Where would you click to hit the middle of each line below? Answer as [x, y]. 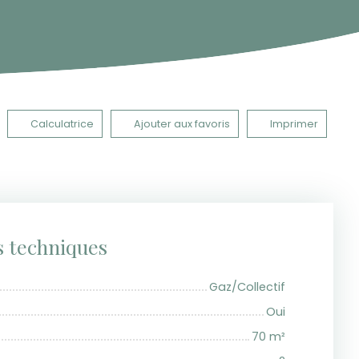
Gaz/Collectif [247, 287]
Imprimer [294, 123]
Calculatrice [62, 123]
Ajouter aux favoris [182, 123]
